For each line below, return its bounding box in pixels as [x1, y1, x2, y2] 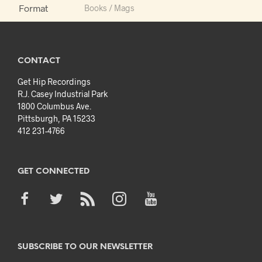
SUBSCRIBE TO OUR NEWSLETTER [18, 242, 153, 251]
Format [19, 2, 48, 13]
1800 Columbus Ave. [18, 101, 91, 111]
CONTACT [18, 56, 60, 65]
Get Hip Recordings [18, 76, 91, 87]
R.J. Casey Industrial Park [18, 88, 108, 99]
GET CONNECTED [18, 167, 89, 176]
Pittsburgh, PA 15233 [18, 113, 95, 123]
